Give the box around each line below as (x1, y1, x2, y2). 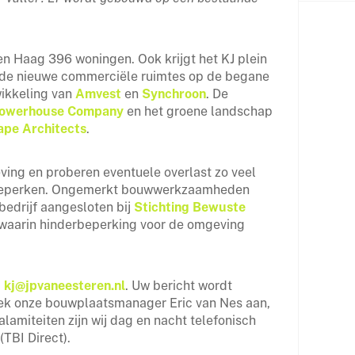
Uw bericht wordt (132, 278, 232, 293)
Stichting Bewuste (134, 200, 246, 215)
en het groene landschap (124, 104, 273, 119)
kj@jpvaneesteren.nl (4, 278, 125, 293)
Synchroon (142, 86, 206, 101)
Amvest (75, 86, 121, 101)
